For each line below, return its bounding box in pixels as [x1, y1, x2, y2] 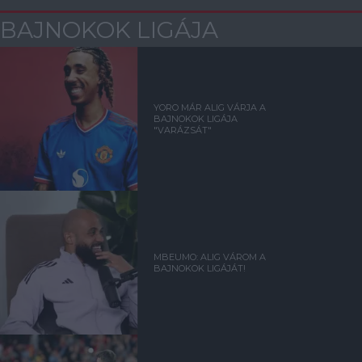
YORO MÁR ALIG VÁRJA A [154, 102, 267, 114]
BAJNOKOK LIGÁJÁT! [154, 263, 246, 275]
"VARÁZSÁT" [154, 124, 213, 137]
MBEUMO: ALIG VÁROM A [154, 251, 267, 263]
